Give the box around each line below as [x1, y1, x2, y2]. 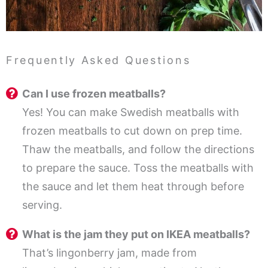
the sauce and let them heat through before [22, 180, 244, 193]
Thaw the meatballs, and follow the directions [22, 143, 254, 156]
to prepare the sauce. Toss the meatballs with [22, 162, 254, 175]
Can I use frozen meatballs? [22, 87, 166, 100]
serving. [22, 199, 62, 212]
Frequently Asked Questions [6, 54, 191, 67]
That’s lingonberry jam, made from [22, 246, 197, 260]
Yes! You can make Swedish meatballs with [22, 106, 239, 119]
